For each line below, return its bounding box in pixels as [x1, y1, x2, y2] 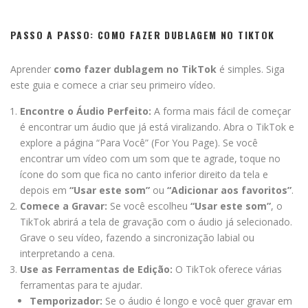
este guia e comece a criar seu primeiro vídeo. [10, 78, 215, 91]
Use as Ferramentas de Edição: [20, 262, 173, 276]
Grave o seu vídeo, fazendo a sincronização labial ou [20, 230, 254, 244]
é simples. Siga [217, 62, 285, 76]
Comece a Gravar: [20, 199, 107, 212]
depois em [20, 183, 69, 197]
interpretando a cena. [20, 246, 115, 260]
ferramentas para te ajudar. [20, 278, 142, 291]
